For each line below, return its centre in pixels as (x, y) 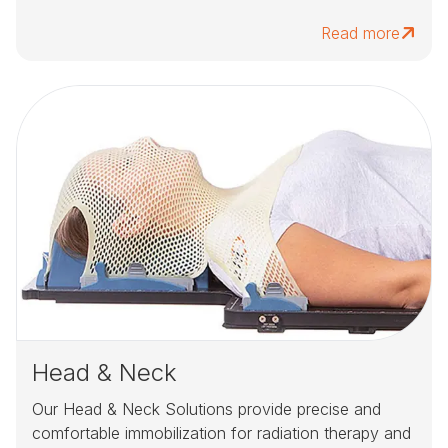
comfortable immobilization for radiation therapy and (221, 433)
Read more (360, 33)
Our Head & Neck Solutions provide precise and (206, 409)
